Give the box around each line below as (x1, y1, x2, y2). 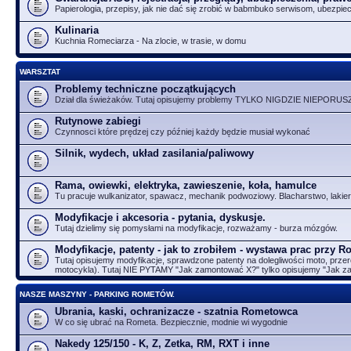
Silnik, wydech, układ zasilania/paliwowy (55, 147, 254, 159)
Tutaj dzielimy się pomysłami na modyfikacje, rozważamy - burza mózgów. (55, 223, 338, 233)
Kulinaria (55, 24, 99, 36)
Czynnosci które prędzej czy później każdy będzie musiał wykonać (55, 126, 310, 136)
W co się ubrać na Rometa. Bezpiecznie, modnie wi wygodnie (55, 317, 288, 327)
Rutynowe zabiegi (55, 114, 141, 127)
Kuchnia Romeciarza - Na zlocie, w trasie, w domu (55, 35, 246, 45)
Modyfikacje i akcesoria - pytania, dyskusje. (55, 211, 266, 223)
